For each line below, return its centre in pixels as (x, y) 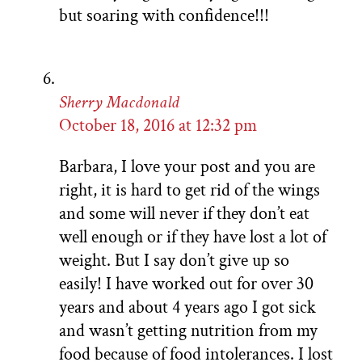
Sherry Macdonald (119, 103)
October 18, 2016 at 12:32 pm (158, 126)
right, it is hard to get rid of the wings (189, 191)
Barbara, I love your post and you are (187, 167)
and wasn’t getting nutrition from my (188, 331)
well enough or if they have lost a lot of (193, 238)
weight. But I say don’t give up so (174, 261)
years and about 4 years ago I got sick (187, 308)
